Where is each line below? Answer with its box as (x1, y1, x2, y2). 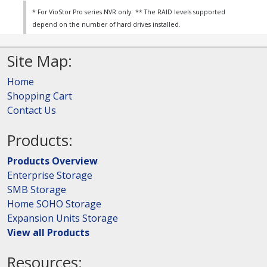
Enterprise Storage (7, 169, 92, 182)
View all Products (7, 226, 89, 240)
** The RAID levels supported (135, 8, 225, 17)
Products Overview (7, 154, 98, 168)
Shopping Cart (7, 89, 72, 103)
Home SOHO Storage (7, 197, 101, 211)
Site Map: (7, 51, 72, 72)
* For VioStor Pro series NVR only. (32, 8, 133, 17)
